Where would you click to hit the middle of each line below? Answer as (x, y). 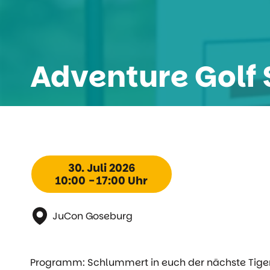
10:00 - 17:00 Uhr (102, 181)
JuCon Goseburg (93, 216)
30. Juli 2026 (102, 168)
